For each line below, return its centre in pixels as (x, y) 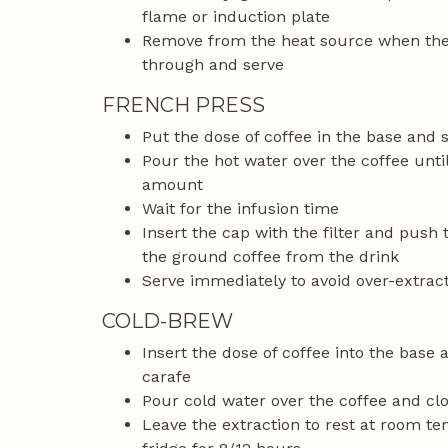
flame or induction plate (236, 17)
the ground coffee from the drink (270, 257)
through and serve (213, 65)
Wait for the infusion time (240, 209)
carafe (166, 377)
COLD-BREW (167, 321)
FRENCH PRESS (183, 105)
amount (172, 185)
